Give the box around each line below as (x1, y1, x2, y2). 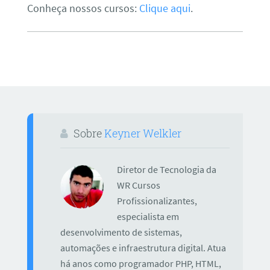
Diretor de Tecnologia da (116, 163, 216, 175)
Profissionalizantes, (116, 195, 197, 207)
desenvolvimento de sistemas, (60, 226, 182, 238)
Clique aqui (139, 1, 190, 15)
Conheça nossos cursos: (27, 1, 139, 15)
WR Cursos (116, 179, 160, 191)
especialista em (116, 210, 179, 222)
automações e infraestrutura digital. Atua (60, 242, 226, 254)
